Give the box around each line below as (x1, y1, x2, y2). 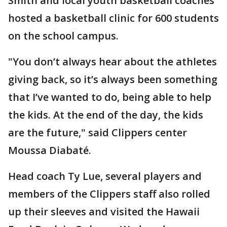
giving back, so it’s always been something (8, 72, 217, 86)
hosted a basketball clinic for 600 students (8, 11, 219, 25)
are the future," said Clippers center (8, 125, 187, 139)
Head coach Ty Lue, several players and (8, 169, 202, 183)
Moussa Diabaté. (8, 143, 91, 157)
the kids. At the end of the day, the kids (8, 107, 203, 122)
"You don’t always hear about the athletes (8, 54, 217, 68)
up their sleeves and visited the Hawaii (8, 204, 200, 218)
